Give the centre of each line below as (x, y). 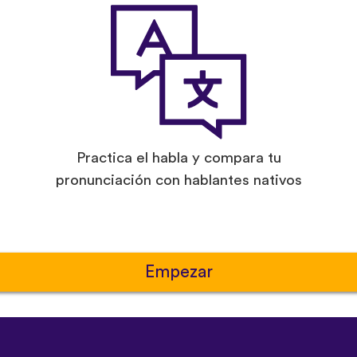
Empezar (178, 272)
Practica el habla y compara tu (178, 158)
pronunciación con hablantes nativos (178, 180)
